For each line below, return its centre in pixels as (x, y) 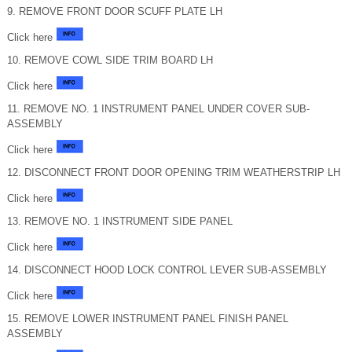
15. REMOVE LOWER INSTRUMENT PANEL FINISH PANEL (148, 319)
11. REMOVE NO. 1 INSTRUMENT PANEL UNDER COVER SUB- (158, 109)
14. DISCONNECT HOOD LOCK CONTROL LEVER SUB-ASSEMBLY (167, 270)
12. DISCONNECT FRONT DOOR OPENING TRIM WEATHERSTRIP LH (174, 172)
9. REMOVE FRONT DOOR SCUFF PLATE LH (115, 11)
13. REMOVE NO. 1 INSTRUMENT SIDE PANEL (120, 221)
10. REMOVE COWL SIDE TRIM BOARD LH (110, 60)
